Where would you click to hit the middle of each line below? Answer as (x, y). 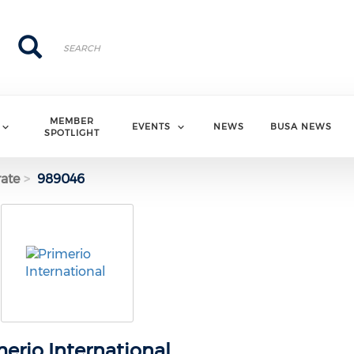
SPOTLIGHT (72, 132)
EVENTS (152, 126)
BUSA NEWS (301, 126)
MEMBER (72, 121)
